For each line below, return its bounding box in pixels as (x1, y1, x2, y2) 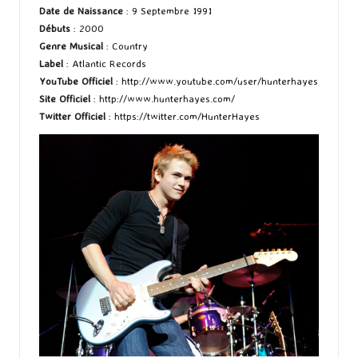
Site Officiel (39, 91, 90, 105)
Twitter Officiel (39, 109, 105, 122)
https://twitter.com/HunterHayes (114, 109, 260, 122)
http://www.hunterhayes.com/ (99, 91, 235, 105)
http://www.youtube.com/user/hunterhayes (121, 74, 318, 87)
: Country (103, 38, 148, 52)
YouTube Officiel (39, 74, 113, 87)
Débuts (39, 21, 70, 34)
